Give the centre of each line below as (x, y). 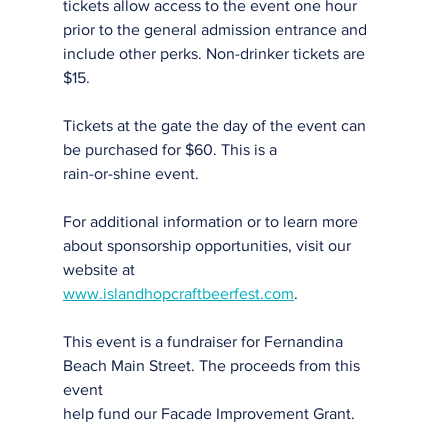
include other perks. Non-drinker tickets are (215, 53)
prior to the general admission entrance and (214, 29)
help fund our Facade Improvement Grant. (208, 413)
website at (98, 269)
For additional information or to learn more (212, 221)
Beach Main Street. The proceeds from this (213, 365)
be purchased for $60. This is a (169, 149)
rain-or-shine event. (130, 173)
